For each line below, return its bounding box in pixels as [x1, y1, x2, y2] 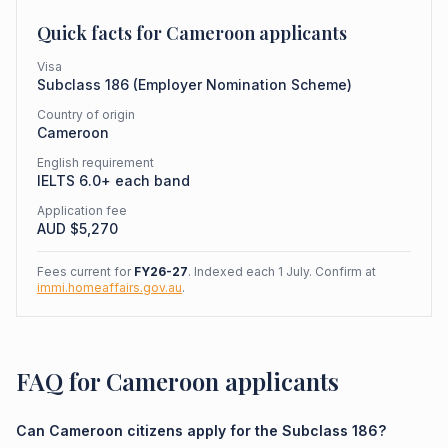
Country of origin [37, 107, 135, 122]
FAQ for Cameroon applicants [16, 365, 339, 397]
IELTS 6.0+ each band [37, 172, 190, 189]
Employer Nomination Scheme [138, 76, 347, 93]
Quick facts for [37, 21, 166, 45]
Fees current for [37, 264, 134, 279]
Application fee [37, 203, 127, 218]
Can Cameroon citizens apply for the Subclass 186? [16, 422, 386, 439]
